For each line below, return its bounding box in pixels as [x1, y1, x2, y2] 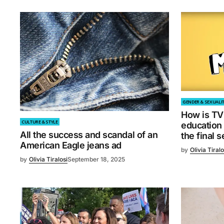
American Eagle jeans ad [20, 139, 121, 150]
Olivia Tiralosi [29, 155, 67, 163]
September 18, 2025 [67, 155, 125, 163]
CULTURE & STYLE [21, 118, 58, 125]
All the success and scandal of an [20, 129, 158, 140]
